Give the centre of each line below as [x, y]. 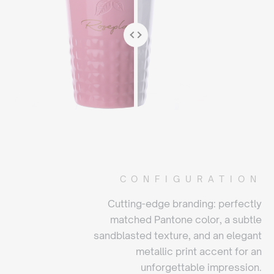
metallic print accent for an [199, 251]
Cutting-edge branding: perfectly [185, 204]
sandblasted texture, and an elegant [178, 235]
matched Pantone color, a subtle [186, 220]
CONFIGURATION [191, 179]
